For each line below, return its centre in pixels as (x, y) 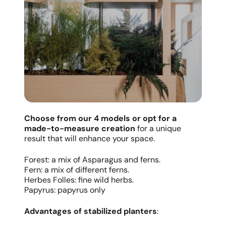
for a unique (158, 128)
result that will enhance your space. (90, 138)
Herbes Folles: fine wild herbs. (79, 180)
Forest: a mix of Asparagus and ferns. (92, 159)
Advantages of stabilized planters (91, 211)
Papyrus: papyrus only (65, 190)
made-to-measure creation (80, 128)
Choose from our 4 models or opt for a (100, 118)
